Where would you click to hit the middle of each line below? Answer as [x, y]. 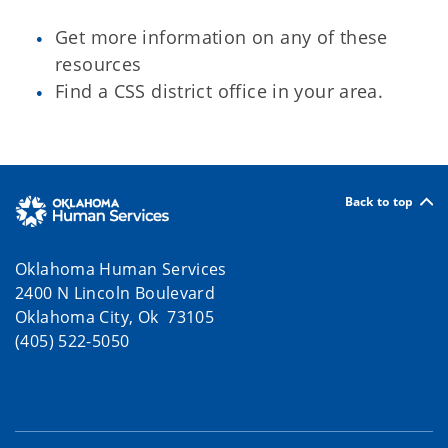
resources [98, 64]
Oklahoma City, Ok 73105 [115, 316]
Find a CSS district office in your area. [219, 91]
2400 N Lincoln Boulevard [115, 292]
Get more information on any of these [221, 37]
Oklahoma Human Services [123, 268]
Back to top [379, 201]
